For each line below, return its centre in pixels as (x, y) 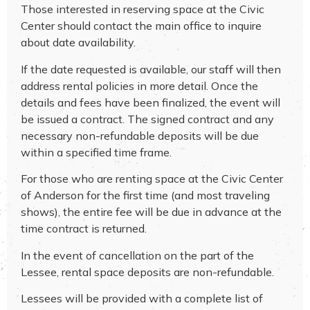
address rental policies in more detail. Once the (139, 85)
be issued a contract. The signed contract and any (147, 119)
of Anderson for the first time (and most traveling (145, 195)
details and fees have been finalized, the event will (151, 102)
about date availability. (78, 43)
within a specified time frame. (96, 152)
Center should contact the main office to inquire (141, 26)
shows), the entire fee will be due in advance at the (151, 212)
